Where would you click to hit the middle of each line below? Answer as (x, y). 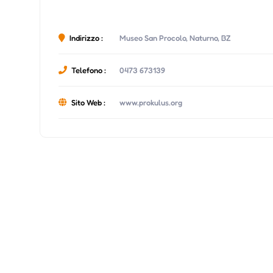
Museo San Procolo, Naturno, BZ (175, 37)
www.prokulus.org (151, 102)
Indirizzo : (87, 37)
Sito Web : (89, 102)
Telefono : (89, 70)
